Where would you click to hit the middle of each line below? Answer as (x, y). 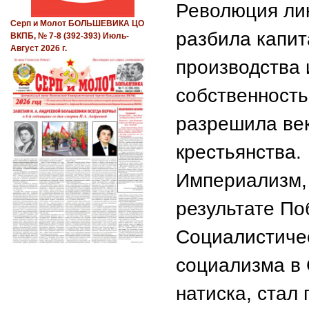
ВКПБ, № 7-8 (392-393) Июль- (70, 36)
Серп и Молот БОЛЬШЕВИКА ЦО (77, 24)
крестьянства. (239, 152)
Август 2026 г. (39, 49)
